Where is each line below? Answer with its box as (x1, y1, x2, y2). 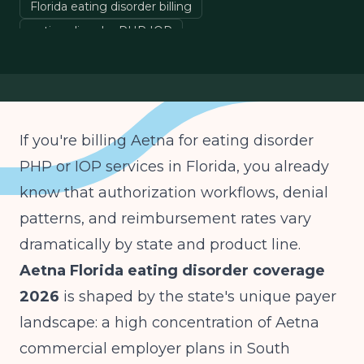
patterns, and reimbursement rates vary (19, 210, 311, 227)
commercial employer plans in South (19, 340, 290, 357)
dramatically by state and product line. (19, 236, 301, 253)
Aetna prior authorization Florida (30, 48, 211, 63)
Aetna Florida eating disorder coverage (19, 262, 325, 279)
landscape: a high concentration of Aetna (19, 314, 319, 331)
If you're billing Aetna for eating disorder (19, 132, 314, 149)
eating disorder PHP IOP (30, 24, 172, 38)
